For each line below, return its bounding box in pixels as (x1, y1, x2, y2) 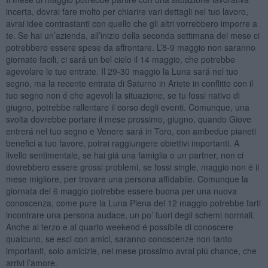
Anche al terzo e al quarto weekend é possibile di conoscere (5, 220, 233, 233)
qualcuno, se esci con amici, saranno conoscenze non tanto (5, 232, 232, 245)
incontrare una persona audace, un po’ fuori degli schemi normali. (5, 208, 255, 221)
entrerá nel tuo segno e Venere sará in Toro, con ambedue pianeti (5, 124, 256, 137)
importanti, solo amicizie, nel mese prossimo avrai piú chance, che (5, 244, 257, 257)
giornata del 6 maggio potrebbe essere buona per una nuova (5, 184, 237, 197)
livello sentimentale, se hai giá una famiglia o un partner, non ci (5, 148, 243, 161)
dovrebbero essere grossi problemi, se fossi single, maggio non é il (5, 160, 259, 173)
